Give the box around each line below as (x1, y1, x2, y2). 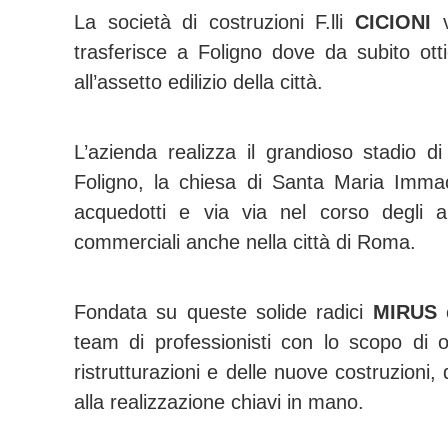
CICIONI (355, 11, 431, 33)
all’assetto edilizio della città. (74, 71, 323, 93)
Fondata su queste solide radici (74, 301, 373, 323)
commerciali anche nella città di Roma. (74, 231, 416, 253)
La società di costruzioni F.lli (74, 11, 355, 33)
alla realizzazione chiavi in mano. (74, 391, 364, 413)
